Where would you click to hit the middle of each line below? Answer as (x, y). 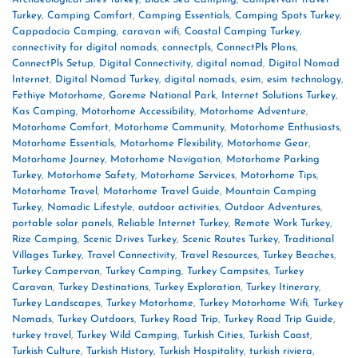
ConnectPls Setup (53, 63)
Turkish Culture (46, 351)
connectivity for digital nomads (84, 47)
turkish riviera (281, 351)
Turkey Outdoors (96, 319)
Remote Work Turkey (282, 223)
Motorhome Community (169, 127)
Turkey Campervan (56, 271)
